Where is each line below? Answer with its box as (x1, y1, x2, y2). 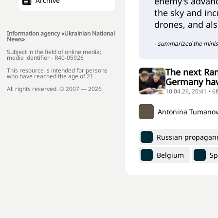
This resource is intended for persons (7, 66, 108, 75)
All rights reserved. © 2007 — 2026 (7, 85, 102, 93)
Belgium (157, 150, 184, 160)
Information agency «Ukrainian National (7, 29, 115, 38)
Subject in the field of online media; (7, 48, 101, 56)
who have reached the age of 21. (7, 72, 95, 81)
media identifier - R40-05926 (7, 54, 84, 62)
